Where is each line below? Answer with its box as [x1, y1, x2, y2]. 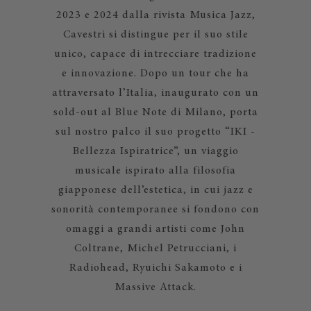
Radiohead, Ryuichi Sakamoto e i [69, 262, 242, 274]
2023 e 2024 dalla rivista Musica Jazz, [56, 10, 255, 21]
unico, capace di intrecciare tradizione [54, 49, 257, 60]
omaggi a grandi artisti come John [66, 224, 245, 235]
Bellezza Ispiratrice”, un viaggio [72, 146, 239, 157]
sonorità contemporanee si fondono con [51, 204, 260, 215]
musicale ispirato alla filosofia [75, 165, 236, 176]
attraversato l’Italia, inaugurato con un [52, 87, 259, 99]
